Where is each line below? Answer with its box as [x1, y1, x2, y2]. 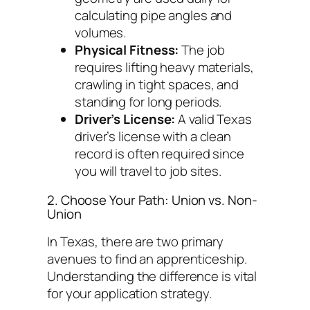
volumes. [75, 24, 127, 42]
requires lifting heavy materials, [75, 58, 254, 77]
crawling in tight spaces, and [75, 75, 239, 94]
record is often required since [75, 145, 244, 163]
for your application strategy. [47, 284, 212, 303]
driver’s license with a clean [75, 127, 232, 146]
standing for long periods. [75, 93, 222, 111]
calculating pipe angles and [75, 6, 232, 25]
